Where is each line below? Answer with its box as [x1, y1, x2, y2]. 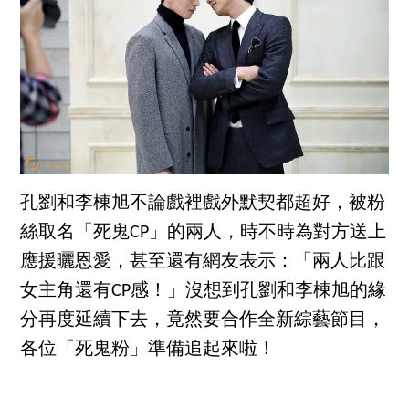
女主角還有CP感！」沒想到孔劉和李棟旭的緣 [20, 282, 387, 301]
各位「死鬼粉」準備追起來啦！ [20, 341, 277, 360]
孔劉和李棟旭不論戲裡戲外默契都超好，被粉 [20, 194, 386, 214]
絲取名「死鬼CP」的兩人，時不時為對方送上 [20, 224, 387, 243]
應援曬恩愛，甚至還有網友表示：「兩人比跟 [20, 253, 386, 272]
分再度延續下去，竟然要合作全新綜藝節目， [20, 311, 386, 330]
